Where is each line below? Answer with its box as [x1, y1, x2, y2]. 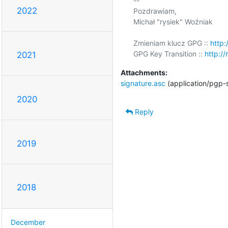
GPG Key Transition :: [133, 49, 205, 58]
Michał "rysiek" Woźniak [133, 17, 213, 26]
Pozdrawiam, [133, 6, 177, 15]
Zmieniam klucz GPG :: [133, 38, 210, 47]
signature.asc [120, 78, 165, 88]
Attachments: [120, 68, 167, 77]
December [11, 218, 45, 227]
